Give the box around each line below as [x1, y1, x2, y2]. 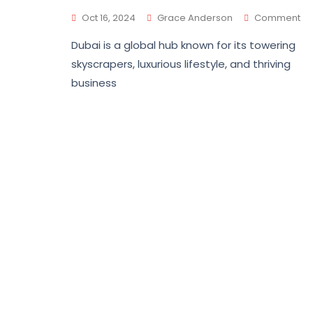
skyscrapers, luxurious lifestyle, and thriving [71, 57, 291, 71]
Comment [254, 11, 300, 24]
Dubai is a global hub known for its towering [71, 38, 296, 52]
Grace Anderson [157, 11, 233, 24]
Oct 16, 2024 [82, 11, 136, 24]
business [71, 75, 117, 90]
